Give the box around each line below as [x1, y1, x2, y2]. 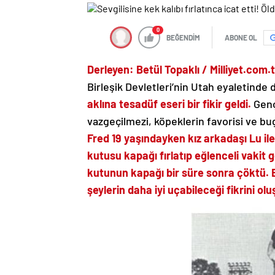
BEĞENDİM [166, 33, 200, 42]
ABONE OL [225, 33, 257, 42]
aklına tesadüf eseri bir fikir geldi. [87, 97, 251, 111]
